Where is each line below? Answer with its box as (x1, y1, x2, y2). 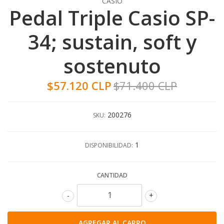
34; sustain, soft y (27, 27, 196, 55)
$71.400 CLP (113, 78, 177, 93)
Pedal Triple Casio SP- (9, 3, 215, 31)
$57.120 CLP (47, 78, 111, 93)
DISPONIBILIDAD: (85, 140, 133, 149)
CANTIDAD (96, 170, 127, 179)
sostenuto (63, 51, 161, 79)
